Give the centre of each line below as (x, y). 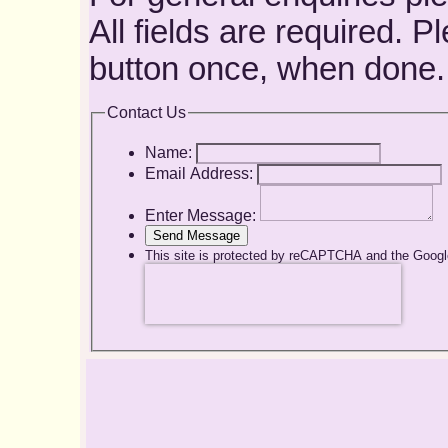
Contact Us (146, 112)
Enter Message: (200, 216)
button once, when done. (266, 68)
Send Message (196, 236)
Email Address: (198, 174)
